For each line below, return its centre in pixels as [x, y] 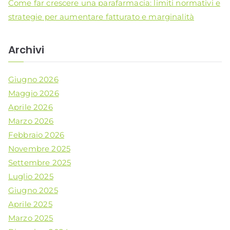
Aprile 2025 [30, 204]
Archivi [26, 50]
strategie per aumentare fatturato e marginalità [101, 17]
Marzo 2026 [31, 121]
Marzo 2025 [31, 218]
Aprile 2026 [31, 107]
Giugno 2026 [33, 79]
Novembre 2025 [39, 148]
